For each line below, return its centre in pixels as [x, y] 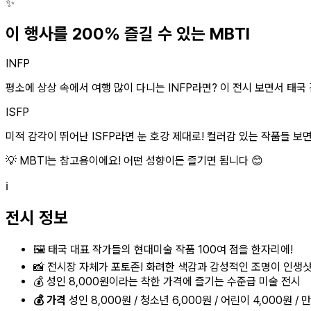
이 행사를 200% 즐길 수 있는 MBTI [128, 33]
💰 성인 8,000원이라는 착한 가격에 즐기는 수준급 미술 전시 [167, 282]
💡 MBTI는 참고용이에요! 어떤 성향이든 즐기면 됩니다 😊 [134, 161]
